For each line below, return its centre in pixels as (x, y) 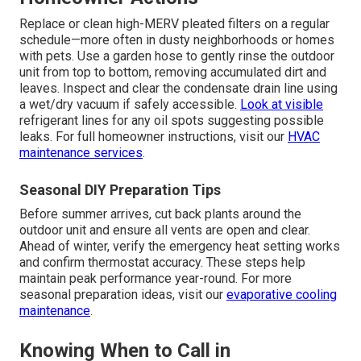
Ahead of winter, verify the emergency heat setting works (180, 247)
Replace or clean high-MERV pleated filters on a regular (174, 24)
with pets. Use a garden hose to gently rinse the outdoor (177, 56)
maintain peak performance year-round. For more (156, 279)
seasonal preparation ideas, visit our (123, 295)
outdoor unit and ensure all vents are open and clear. (165, 230)
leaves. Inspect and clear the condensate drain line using (178, 89)
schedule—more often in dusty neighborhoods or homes (177, 40)
